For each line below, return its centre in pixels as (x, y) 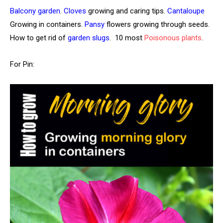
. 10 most (127, 38)
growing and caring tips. (127, 11)
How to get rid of (39, 38)
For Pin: (22, 64)
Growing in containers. (47, 24)
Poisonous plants (173, 38)
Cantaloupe (186, 11)
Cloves (75, 11)
